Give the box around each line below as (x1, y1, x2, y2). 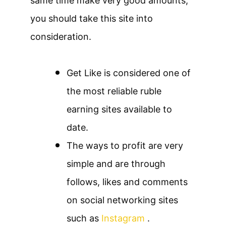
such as (67, 212, 101, 223)
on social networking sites (67, 194, 178, 205)
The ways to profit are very (67, 140, 183, 151)
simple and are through (67, 158, 165, 169)
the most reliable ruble (67, 85, 161, 96)
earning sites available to (67, 103, 172, 115)
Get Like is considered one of (67, 67, 191, 78)
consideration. (30, 31, 91, 42)
